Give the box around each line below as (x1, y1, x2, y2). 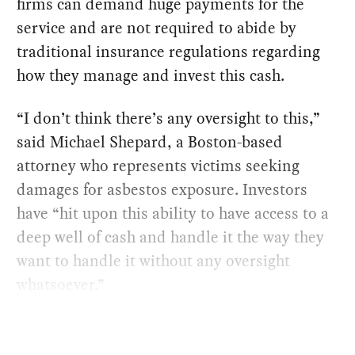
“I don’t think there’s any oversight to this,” (17, 107, 321, 130)
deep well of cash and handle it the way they (17, 226, 325, 249)
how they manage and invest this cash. (17, 64, 285, 87)
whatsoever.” (17, 273, 105, 296)
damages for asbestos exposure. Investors (17, 178, 308, 201)
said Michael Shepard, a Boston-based (17, 131, 284, 154)
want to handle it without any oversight (17, 250, 291, 273)
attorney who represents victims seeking (17, 155, 300, 177)
